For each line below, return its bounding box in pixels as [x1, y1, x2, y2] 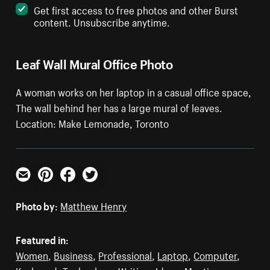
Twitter [82, 178, 113, 195]
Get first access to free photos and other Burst [34, 1, 239, 17]
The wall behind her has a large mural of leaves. [16, 99, 223, 115]
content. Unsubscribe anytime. [34, 13, 171, 30]
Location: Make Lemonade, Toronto [16, 115, 169, 131]
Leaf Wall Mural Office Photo [16, 52, 173, 73]
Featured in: [16, 231, 69, 247]
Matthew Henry [60, 197, 127, 213]
